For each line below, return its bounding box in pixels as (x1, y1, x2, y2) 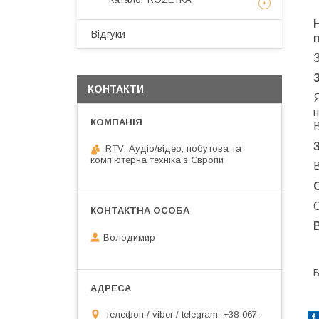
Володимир (103, 231, 155, 243)
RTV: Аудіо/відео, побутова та (105, 143, 241, 154)
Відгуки (91, 28, 125, 40)
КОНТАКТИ (88, 83, 144, 95)
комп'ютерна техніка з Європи (90, 155, 224, 165)
